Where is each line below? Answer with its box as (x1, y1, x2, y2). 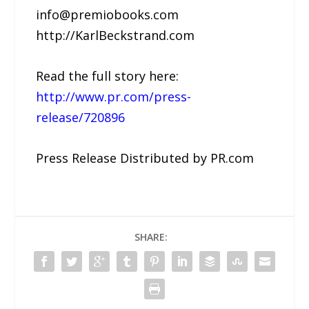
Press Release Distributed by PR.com (36, 149, 255, 166)
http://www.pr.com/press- (36, 88, 192, 105)
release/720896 (36, 108, 126, 126)
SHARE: (134, 230, 168, 243)
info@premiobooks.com (36, 6, 179, 23)
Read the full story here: (36, 67, 179, 84)
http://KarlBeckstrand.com (36, 27, 195, 44)
